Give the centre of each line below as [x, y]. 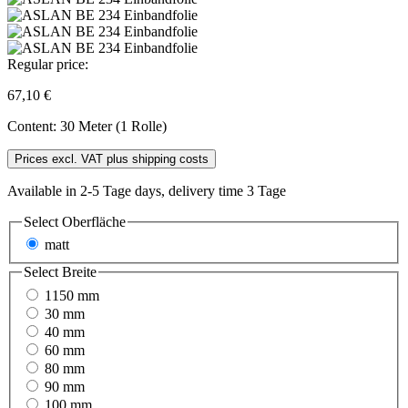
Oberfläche [94, 221]
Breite [79, 272]
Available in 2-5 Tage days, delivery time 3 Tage [147, 190]
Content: [34, 126]
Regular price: [48, 64]
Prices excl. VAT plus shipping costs [112, 158]
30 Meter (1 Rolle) [113, 126]
